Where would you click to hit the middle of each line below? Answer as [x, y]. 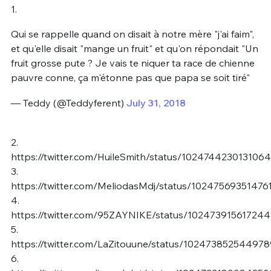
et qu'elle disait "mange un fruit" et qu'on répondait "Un [134, 49]
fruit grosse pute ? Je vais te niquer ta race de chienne [132, 63]
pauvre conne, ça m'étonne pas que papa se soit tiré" [130, 78]
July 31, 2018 [156, 103]
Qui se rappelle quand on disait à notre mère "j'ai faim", [132, 34]
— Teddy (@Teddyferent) [68, 103]
